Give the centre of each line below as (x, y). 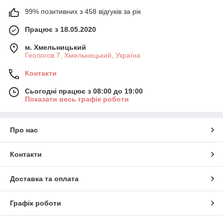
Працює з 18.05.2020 (60, 29)
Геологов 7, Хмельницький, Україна (83, 55)
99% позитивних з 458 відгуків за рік (83, 11)
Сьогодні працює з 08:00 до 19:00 (84, 91)
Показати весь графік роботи (77, 99)
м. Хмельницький (56, 47)
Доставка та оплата (44, 178)
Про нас (24, 130)
